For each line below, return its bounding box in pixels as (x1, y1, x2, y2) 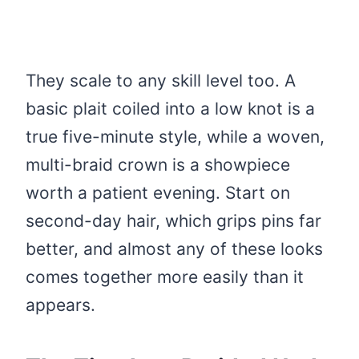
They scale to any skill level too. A (26, 70, 296, 91)
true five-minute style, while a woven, (26, 126, 325, 147)
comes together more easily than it (26, 266, 304, 287)
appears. (26, 294, 95, 315)
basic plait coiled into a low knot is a (26, 98, 315, 119)
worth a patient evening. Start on (26, 182, 290, 203)
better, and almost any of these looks (26, 238, 323, 259)
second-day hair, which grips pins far (26, 210, 321, 231)
